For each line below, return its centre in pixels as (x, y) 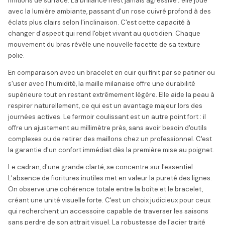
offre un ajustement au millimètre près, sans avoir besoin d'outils (107, 128)
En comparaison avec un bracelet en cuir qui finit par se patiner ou (111, 73)
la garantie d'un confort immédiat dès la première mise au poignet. (111, 150)
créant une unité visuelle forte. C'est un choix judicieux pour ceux (109, 200)
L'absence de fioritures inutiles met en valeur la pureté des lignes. (110, 178)
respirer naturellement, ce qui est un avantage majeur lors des (105, 106)
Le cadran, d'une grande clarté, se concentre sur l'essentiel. (101, 167)
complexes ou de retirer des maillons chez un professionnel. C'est (110, 139)
